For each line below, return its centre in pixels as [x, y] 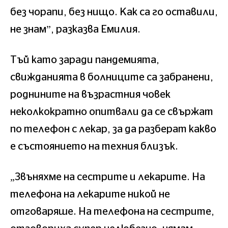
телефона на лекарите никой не [90, 194]
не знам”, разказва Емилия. [75, 29]
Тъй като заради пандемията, [85, 60]
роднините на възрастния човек [90, 94]
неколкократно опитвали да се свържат [112, 112]
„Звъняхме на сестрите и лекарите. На [108, 177]
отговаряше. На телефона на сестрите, [112, 211]
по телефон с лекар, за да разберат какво [113, 129]
